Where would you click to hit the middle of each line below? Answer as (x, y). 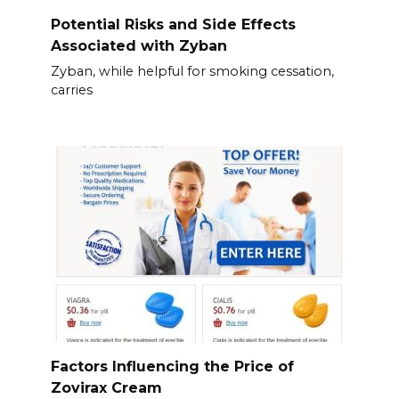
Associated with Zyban (138, 46)
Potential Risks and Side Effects (173, 25)
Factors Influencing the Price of (172, 366)
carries (71, 90)
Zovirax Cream (106, 387)
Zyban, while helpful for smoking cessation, (192, 72)
